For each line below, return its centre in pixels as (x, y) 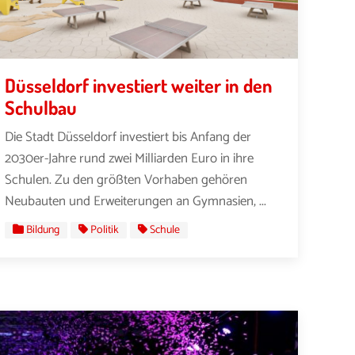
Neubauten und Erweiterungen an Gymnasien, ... (136, 201)
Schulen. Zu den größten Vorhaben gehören (126, 179)
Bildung (43, 231)
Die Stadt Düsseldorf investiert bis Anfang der (128, 137)
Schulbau (41, 107)
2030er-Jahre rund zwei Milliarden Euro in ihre (130, 158)
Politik (105, 231)
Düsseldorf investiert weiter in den (139, 85)
